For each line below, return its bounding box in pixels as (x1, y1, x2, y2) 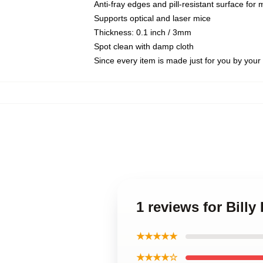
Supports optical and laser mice (94, 14, 211, 23)
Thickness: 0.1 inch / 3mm (94, 28, 191, 37)
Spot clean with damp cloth (94, 42, 194, 51)
